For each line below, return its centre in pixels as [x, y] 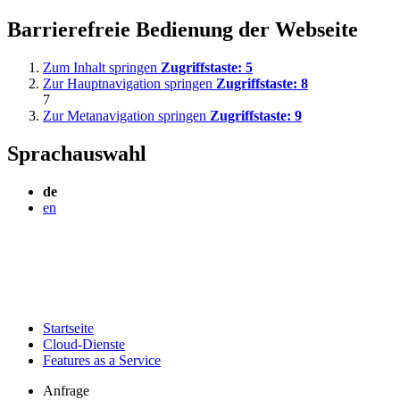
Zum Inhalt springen [102, 67]
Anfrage [66, 390]
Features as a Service [102, 360]
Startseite [68, 328]
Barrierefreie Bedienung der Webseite [183, 29]
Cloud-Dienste [84, 344]
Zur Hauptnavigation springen [129, 83]
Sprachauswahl [77, 153]
